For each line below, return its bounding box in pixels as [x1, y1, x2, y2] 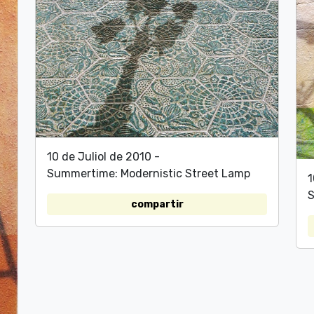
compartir [130, 198, 184, 210]
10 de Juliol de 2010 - [47, 149, 160, 163]
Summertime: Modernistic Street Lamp [47, 166, 250, 180]
